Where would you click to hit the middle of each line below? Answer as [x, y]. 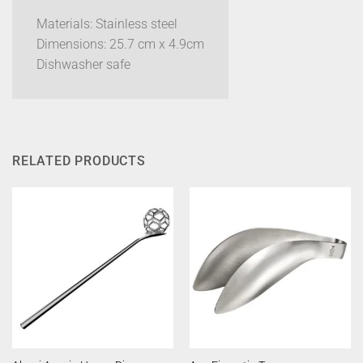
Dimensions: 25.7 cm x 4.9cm [120, 45]
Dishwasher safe [83, 65]
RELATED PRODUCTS [79, 161]
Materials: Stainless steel [107, 24]
